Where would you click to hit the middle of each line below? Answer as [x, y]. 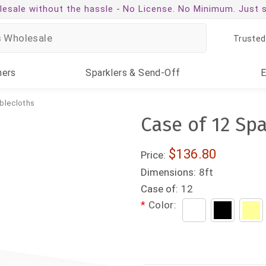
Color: [162, 205]
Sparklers [107, 73]
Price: [153, 155]
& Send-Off [154, 73]
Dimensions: [169, 172]
